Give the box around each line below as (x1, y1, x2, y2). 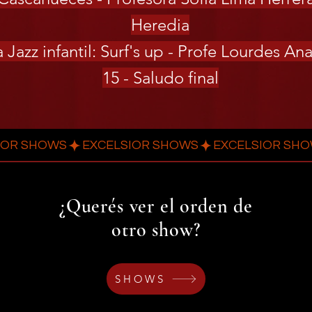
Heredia (131, 15, 189, 35)
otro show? (111, 218, 201, 242)
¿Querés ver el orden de (58, 194, 253, 218)
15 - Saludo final (102, 68, 219, 88)
